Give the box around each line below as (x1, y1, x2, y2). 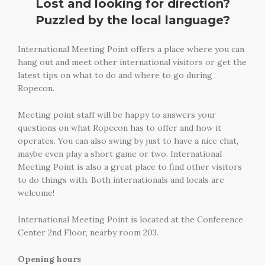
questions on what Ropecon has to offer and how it (18, 122, 221, 134)
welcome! (18, 188, 54, 199)
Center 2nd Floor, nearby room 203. (18, 227, 159, 238)
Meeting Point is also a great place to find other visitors (18, 161, 242, 173)
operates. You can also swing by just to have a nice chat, (18, 135, 238, 147)
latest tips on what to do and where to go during (18, 70, 212, 81)
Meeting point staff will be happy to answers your (18, 109, 216, 121)
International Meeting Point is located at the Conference (18, 214, 243, 225)
